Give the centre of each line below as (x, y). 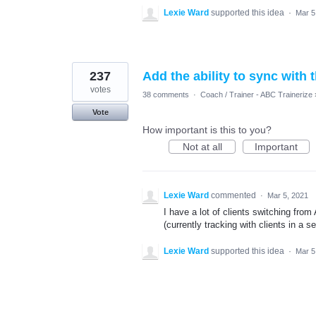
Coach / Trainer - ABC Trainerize (256, 95)
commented (235, 196)
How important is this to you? (207, 130)
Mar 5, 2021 (288, 196)
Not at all (202, 147)
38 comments (166, 95)
